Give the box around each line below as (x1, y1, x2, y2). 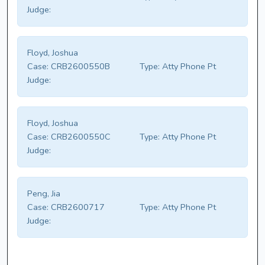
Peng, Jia (27, 188, 60, 200)
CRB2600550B (49, 60, 110, 73)
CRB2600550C (49, 131, 111, 143)
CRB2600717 (49, 201, 105, 214)
